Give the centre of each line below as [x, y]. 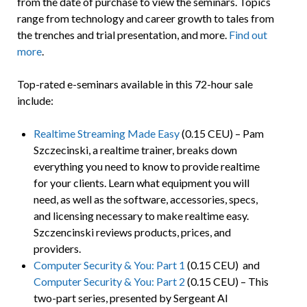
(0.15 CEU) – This [228, 282]
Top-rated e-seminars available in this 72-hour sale [135, 84]
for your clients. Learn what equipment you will [141, 183]
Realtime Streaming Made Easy [106, 134]
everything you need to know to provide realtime [146, 167]
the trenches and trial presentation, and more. [123, 35]
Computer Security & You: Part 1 [109, 265]
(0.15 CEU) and [222, 265]
